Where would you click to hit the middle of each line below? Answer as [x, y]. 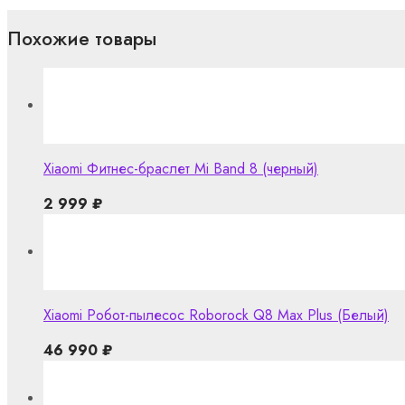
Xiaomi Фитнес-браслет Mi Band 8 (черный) [181, 169]
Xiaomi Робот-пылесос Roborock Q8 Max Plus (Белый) [216, 316]
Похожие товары [82, 38]
